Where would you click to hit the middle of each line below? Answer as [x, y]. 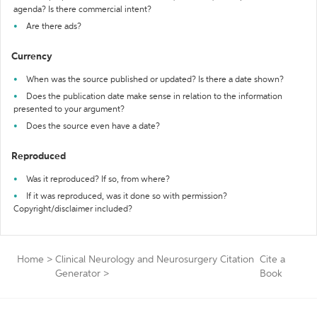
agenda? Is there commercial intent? [82, 10]
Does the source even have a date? [93, 127]
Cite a [272, 260]
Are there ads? [54, 27]
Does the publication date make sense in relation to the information [154, 97]
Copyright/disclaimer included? [73, 209]
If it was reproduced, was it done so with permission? [127, 197]
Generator [78, 274]
